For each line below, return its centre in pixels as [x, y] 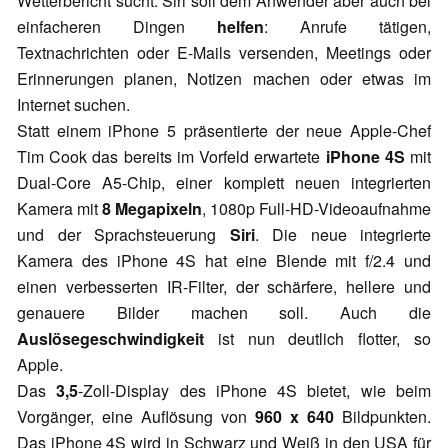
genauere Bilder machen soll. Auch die [224, 313]
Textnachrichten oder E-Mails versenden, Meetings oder [224, 53]
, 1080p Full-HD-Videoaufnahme [316, 209]
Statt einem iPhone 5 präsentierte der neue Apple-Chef [224, 131]
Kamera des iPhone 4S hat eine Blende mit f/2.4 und [224, 261]
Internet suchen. [73, 105]
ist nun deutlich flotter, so [317, 339]
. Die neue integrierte [342, 235]
